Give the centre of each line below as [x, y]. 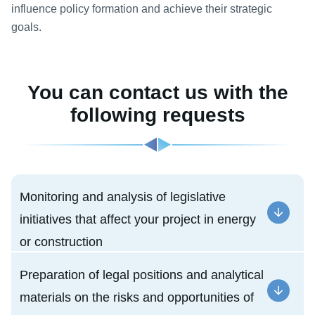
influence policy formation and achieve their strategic [142, 9]
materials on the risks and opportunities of [137, 298]
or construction [61, 242]
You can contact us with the [157, 93]
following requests [157, 115]
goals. [26, 27]
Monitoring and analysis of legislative [123, 197]
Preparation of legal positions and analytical [142, 275]
